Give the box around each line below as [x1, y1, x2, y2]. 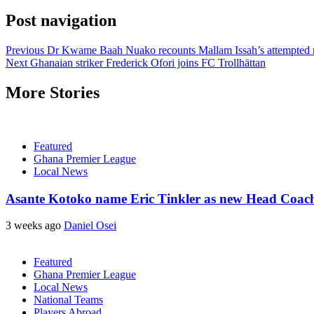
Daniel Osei [64, 219, 116, 232]
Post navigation [6, 11, 116, 30]
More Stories [6, 83, 100, 102]
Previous [6, 43, 44, 56]
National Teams [34, 294, 103, 306]
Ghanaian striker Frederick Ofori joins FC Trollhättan [27, 56, 266, 69]
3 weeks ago [6, 219, 64, 232]
